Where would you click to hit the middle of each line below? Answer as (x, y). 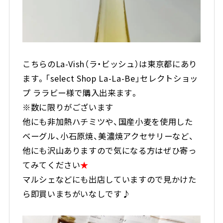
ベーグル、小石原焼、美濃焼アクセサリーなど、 (108, 136)
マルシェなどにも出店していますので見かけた (109, 179)
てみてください (51, 165)
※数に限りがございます (68, 107)
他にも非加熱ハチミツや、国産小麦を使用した (108, 122)
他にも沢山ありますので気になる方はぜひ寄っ (109, 151)
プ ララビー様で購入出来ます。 (80, 93)
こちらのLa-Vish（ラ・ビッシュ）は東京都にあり (110, 64)
